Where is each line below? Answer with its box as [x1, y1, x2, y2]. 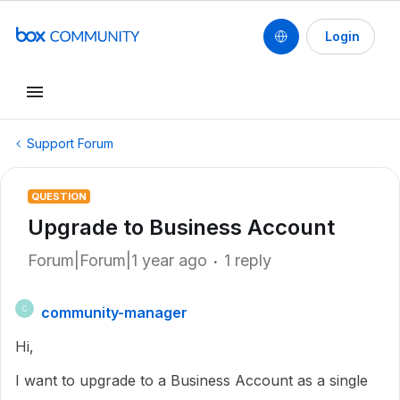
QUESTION [31, 190, 87, 203]
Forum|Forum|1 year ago [28, 251, 207, 270]
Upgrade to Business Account [28, 214, 335, 240]
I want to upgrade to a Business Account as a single [15, 371, 368, 389]
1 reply [224, 251, 271, 270]
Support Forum [27, 136, 113, 151]
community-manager [41, 304, 187, 321]
